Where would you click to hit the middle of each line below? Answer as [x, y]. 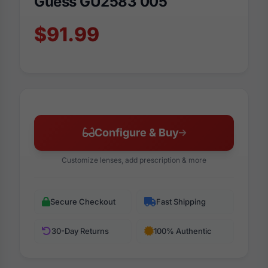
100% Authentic [183, 231]
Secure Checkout [83, 201]
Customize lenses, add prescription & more [134, 160]
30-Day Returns [80, 231]
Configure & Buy [136, 132]
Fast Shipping [181, 201]
